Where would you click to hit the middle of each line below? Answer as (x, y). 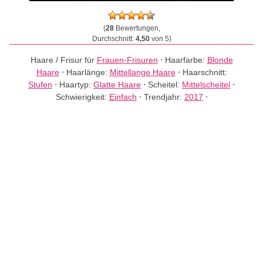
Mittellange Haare (142, 72)
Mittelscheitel (206, 85)
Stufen (40, 85)
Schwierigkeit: (82, 97)
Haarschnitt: (205, 72)
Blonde (220, 60)
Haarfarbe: (186, 60)
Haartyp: (76, 85)
